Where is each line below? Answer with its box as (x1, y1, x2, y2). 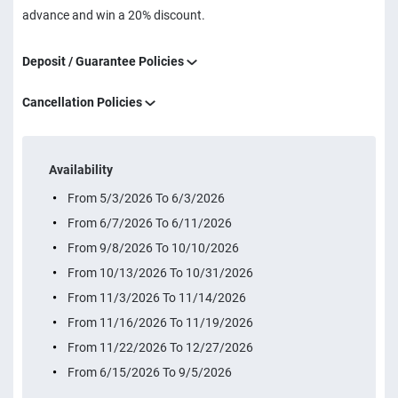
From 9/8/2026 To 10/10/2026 (65, 241, 239, 255)
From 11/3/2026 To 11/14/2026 (65, 291, 246, 305)
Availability (49, 163, 113, 177)
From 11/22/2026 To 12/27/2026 (65, 340, 253, 354)
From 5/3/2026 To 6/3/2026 (65, 191, 225, 205)
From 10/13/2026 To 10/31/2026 (65, 266, 253, 280)
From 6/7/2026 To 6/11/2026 (65, 216, 232, 230)
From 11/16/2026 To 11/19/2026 (65, 315, 253, 330)
